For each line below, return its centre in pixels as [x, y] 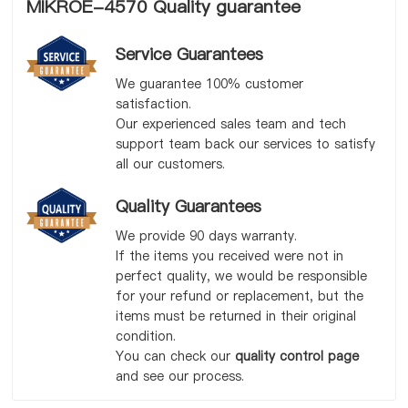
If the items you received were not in [229, 256]
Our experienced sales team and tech [230, 124]
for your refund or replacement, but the [239, 296]
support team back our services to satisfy [245, 144]
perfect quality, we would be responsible [241, 276]
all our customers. [170, 164]
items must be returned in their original [235, 316]
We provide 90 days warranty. [206, 236]
